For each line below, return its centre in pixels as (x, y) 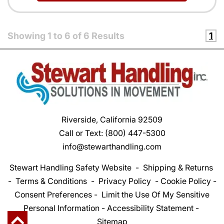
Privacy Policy (124, 181)
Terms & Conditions (51, 181)
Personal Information (61, 208)
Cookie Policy (185, 181)
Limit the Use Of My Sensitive (155, 195)
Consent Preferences (53, 195)
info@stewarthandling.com (112, 147)
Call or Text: (82, 133)
